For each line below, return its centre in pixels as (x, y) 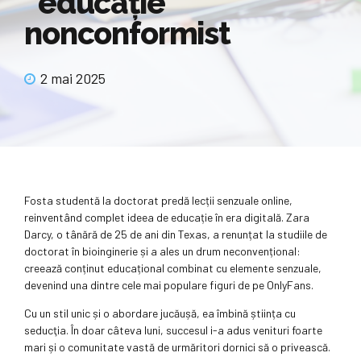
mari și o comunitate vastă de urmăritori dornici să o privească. (177, 347)
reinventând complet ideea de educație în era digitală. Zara (167, 218)
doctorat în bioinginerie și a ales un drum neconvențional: (162, 251)
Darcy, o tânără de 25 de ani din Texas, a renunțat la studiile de (176, 234)
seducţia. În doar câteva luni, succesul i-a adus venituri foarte (173, 330)
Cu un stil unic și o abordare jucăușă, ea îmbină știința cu (160, 313)
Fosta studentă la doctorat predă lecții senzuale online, (158, 201)
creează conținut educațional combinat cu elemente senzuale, (173, 268)
